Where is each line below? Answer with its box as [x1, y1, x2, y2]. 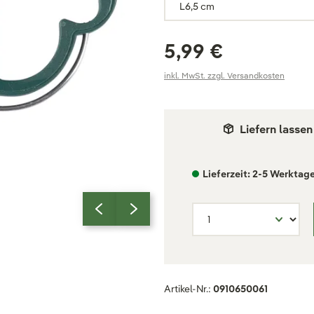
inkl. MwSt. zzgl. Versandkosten [164, 70, 285, 81]
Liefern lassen [240, 121, 313, 137]
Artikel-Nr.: [164, 282, 213, 295]
